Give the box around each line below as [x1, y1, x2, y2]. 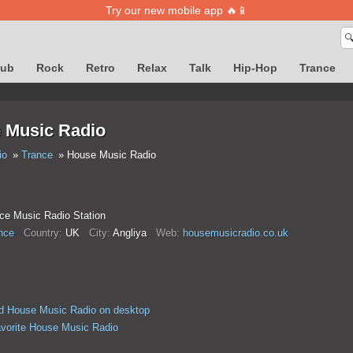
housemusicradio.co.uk [182, 227, 288, 239]
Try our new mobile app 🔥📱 [105, 4, 248, 17]
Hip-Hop [233, 61, 277, 74]
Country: [23, 227, 62, 239]
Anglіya [110, 227, 156, 239]
